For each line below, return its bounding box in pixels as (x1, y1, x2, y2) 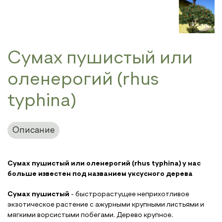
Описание (12, 126, 55, 135)
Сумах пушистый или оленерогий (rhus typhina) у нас (7, 160, 201, 167)
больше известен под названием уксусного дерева (7, 170, 193, 178)
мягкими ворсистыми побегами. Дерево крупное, (7, 212, 173, 219)
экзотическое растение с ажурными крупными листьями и (7, 201, 204, 209)
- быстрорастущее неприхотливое (69, 191, 189, 198)
